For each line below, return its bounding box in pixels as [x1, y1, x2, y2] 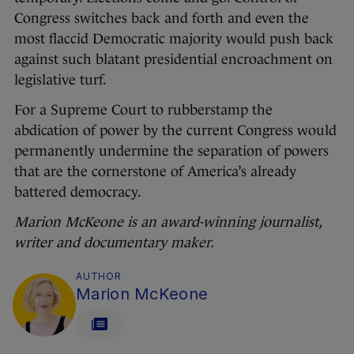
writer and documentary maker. [14, 234, 214, 250]
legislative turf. [14, 71, 107, 88]
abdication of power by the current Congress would [14, 122, 337, 138]
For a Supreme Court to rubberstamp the [14, 101, 273, 118]
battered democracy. [14, 183, 141, 200]
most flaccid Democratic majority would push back [14, 30, 333, 47]
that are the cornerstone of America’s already [14, 163, 296, 179]
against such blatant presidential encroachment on [14, 51, 333, 67]
